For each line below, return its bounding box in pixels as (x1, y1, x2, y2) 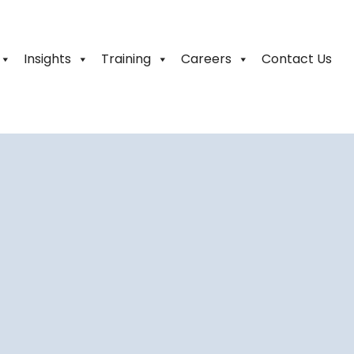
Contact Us (262, 50, 332, 69)
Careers (181, 50, 232, 69)
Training (101, 50, 151, 69)
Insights (24, 50, 71, 69)
